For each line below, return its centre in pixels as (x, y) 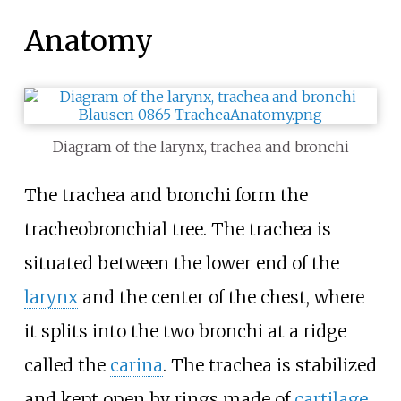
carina (136, 365)
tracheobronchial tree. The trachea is (177, 229)
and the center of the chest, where (221, 297)
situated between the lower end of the (181, 263)
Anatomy (88, 41)
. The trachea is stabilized (269, 365)
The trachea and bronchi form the (166, 195)
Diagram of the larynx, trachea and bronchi (200, 146)
